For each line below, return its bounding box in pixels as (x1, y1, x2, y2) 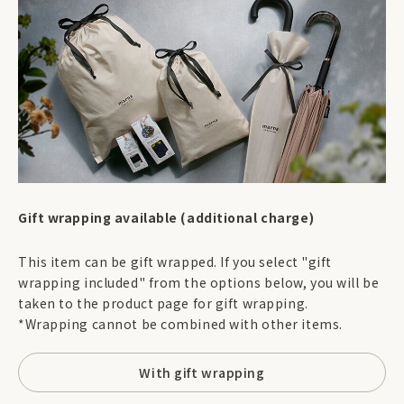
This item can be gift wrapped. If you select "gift (18, 252, 332, 271)
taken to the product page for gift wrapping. (18, 294, 308, 313)
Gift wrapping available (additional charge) (18, 208, 315, 227)
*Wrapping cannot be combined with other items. (18, 315, 343, 334)
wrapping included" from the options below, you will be (18, 273, 380, 292)
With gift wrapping (139, 363, 265, 381)
